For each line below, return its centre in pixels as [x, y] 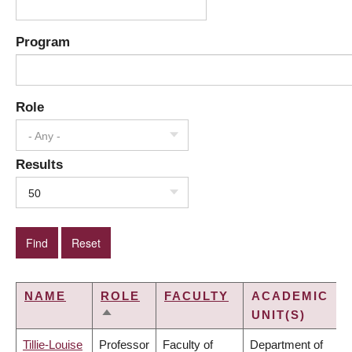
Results [39, 165]
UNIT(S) [279, 315]
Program [43, 42]
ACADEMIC [290, 296]
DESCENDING [148, 335]
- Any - [44, 136]
